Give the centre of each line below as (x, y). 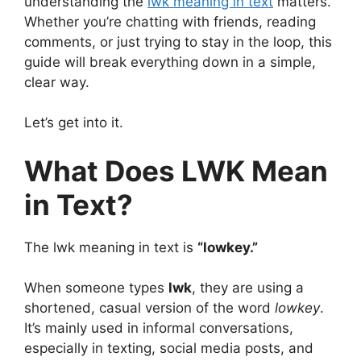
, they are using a (248, 288)
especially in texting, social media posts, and (169, 349)
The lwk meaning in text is (111, 247)
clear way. (57, 82)
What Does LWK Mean (176, 170)
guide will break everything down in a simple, (170, 62)
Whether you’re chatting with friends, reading (170, 21)
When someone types (96, 288)
